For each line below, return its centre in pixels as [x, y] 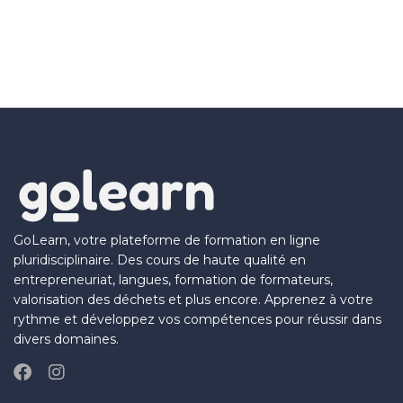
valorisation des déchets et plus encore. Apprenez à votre [193, 299]
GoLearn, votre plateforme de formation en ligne [167, 240]
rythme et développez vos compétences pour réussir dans [197, 319]
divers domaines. [66, 339]
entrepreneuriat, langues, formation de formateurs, [173, 279]
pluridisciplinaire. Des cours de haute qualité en [160, 260]
